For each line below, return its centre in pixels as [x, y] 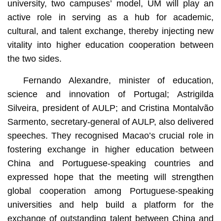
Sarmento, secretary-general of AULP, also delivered [110, 122]
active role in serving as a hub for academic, [110, 17]
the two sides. [34, 58]
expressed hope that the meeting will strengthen [110, 177]
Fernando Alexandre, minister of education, [118, 80]
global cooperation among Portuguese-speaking [110, 191]
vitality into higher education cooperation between [110, 45]
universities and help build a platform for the [110, 204]
